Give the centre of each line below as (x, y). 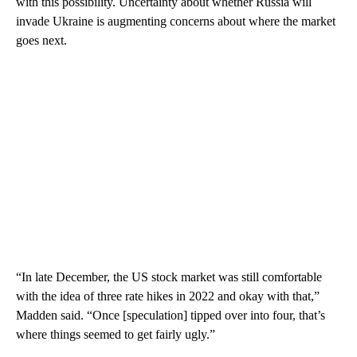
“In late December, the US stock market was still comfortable (169, 277)
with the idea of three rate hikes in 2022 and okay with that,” (168, 296)
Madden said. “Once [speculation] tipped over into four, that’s (171, 315)
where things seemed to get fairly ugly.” (116, 334)
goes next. (41, 40)
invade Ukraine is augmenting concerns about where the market (176, 21)
